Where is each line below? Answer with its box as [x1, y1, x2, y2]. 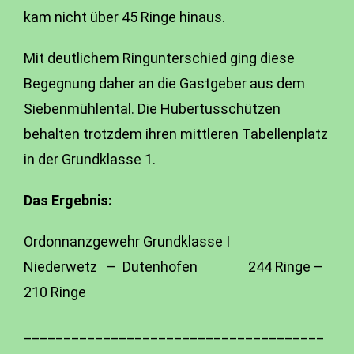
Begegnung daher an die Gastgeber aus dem [24, 75, 305, 92]
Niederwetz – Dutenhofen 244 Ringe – [24, 258, 323, 275]
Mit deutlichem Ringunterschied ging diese [24, 50, 295, 66]
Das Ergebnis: [24, 192, 112, 209]
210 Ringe [24, 284, 86, 300]
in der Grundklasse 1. [24, 151, 156, 168]
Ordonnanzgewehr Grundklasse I [24, 233, 284, 250]
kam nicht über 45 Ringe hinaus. [24, 9, 225, 25]
